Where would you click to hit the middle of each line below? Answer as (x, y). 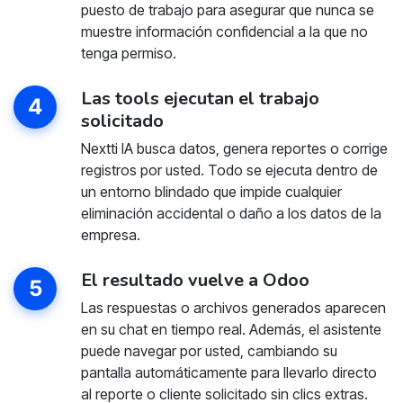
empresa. (110, 234)
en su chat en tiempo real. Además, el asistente (231, 329)
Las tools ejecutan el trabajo (200, 98)
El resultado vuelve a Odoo (195, 280)
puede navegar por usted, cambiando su (209, 350)
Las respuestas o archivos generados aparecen (233, 307)
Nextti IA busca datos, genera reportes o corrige (234, 148)
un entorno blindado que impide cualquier (211, 191)
